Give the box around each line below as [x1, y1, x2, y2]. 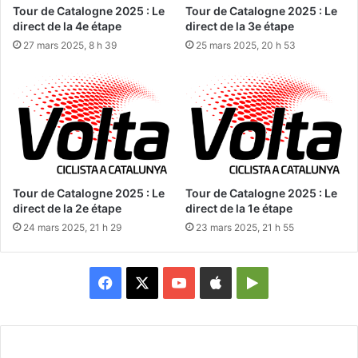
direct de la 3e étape [185, 18, 294, 33]
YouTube [185, 272, 244, 290]
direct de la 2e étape [13, 201, 121, 215]
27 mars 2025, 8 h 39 [23, 38, 117, 51]
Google [257, 272, 305, 290]
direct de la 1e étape [185, 201, 292, 215]
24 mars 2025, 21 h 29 [23, 221, 121, 233]
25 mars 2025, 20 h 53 [196, 38, 296, 51]
